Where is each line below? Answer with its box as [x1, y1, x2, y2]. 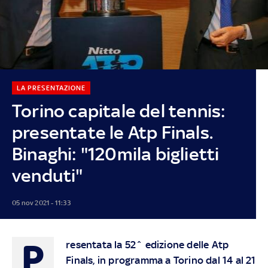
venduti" [11, 165, 83, 186]
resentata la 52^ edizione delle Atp [66, 238, 229, 251]
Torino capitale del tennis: [11, 100, 226, 121]
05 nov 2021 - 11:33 [11, 198, 71, 207]
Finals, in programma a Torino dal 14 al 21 [66, 254, 256, 266]
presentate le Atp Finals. [11, 121, 213, 143]
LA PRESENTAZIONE [16, 83, 86, 92]
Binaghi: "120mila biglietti [11, 143, 220, 165]
